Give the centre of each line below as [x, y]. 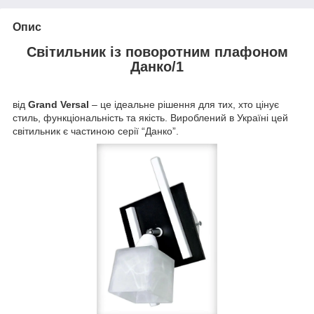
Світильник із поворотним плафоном [157, 52]
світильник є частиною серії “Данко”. [96, 131]
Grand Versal [57, 105]
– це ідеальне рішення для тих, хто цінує [184, 105]
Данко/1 [157, 66]
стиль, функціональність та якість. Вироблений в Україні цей [150, 118]
